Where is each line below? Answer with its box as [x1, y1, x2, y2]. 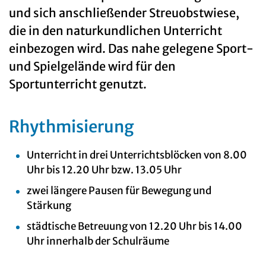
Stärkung [27, 199, 71, 213]
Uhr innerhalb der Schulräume [27, 235, 169, 248]
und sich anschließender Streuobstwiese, [9, 5, 239, 21]
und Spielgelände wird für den [9, 59, 176, 74]
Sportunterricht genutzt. [9, 77, 147, 92]
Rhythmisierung [9, 116, 134, 137]
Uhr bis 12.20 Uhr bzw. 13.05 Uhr [27, 163, 182, 177]
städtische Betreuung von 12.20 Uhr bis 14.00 [27, 220, 242, 233]
